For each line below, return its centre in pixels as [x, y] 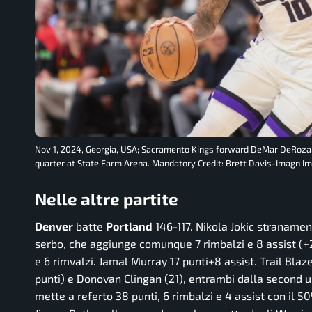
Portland [129, 226]
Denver [54, 226]
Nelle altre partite [107, 198]
